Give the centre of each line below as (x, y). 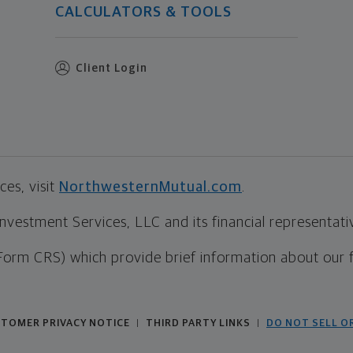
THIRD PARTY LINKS (198, 324)
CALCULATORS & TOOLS (143, 13)
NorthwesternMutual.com (150, 188)
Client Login (111, 69)
